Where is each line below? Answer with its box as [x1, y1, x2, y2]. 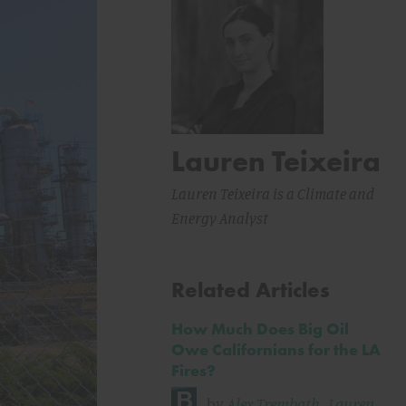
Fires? [171, 360, 216, 381]
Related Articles [171, 275, 330, 304]
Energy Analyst [171, 208, 268, 227]
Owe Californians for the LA [171, 339, 381, 360]
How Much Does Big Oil [171, 318, 349, 339]
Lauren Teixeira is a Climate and [171, 184, 374, 203]
